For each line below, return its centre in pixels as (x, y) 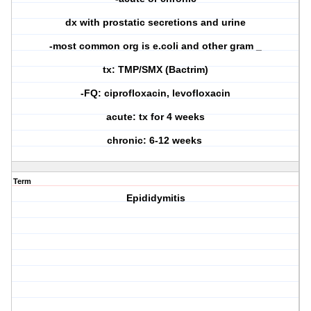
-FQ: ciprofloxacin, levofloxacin (156, 93)
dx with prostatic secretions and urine (156, 23)
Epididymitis (155, 198)
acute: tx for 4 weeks (156, 117)
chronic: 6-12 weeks (155, 141)
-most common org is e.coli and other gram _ (156, 46)
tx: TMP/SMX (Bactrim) (156, 70)
